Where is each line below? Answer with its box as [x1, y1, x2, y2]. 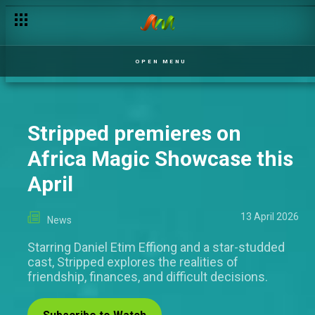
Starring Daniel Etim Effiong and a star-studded [27, 240, 285, 255]
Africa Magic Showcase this [27, 146, 293, 171]
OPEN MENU [135, 58, 186, 65]
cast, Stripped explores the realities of [27, 255, 238, 269]
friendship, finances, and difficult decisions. [27, 269, 268, 284]
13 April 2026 [240, 211, 299, 222]
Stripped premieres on [27, 121, 241, 146]
